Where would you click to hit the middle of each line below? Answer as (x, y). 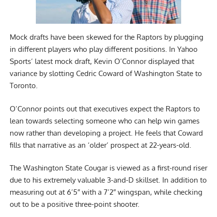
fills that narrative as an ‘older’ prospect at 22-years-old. (101, 145)
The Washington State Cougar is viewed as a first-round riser (108, 168)
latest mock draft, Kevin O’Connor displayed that (114, 62)
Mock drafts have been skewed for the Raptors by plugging (107, 37)
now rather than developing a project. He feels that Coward (106, 133)
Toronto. (24, 86)
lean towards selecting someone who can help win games (105, 121)
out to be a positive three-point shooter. (75, 204)
